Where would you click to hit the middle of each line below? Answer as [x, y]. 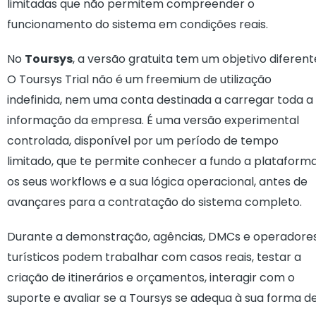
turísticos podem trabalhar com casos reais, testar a [154, 257]
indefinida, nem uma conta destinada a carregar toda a [160, 100]
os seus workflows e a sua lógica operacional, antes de [157, 182]
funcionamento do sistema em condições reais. [138, 24]
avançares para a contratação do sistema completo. [154, 202]
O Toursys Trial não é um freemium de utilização [139, 79]
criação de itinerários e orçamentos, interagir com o [151, 278]
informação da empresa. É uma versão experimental [153, 120]
